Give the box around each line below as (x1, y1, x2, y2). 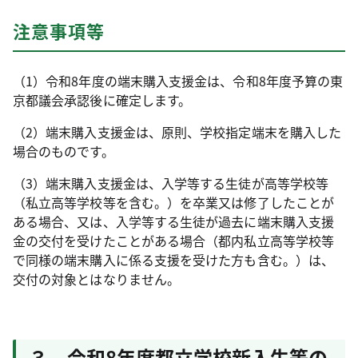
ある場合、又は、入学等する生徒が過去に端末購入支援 (13, 212, 334, 231)
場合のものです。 (13, 141, 114, 161)
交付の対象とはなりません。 (13, 269, 181, 288)
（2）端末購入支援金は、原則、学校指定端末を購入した (13, 122, 342, 141)
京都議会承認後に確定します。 (13, 90, 192, 109)
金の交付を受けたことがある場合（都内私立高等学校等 (13, 231, 334, 250)
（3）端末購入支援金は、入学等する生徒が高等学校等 (13, 173, 328, 193)
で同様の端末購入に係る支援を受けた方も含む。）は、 (13, 250, 334, 269)
